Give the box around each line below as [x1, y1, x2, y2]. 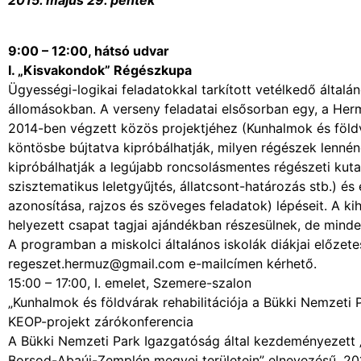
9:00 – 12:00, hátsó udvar [8, 42, 169, 59]
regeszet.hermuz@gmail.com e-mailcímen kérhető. [8, 255, 317, 272]
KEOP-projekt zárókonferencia [8, 313, 193, 330]
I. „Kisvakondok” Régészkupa [8, 61, 192, 78]
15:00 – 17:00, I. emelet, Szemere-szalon [8, 274, 251, 291]
